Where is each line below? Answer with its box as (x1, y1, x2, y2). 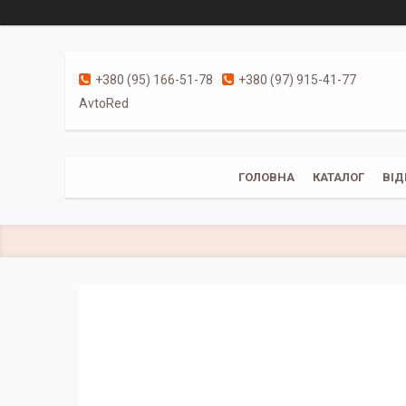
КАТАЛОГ (312, 170, 364, 184)
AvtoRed (79, 96, 129, 111)
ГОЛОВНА (237, 170, 295, 184)
